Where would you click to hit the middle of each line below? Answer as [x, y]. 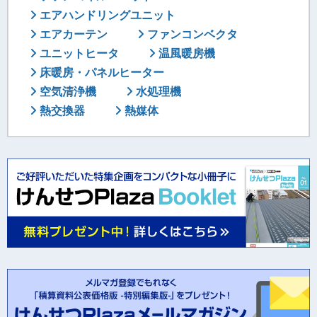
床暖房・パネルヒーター [100, 72]
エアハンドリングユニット [106, 15]
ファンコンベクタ [191, 34]
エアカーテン [72, 34]
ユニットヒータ [78, 53]
